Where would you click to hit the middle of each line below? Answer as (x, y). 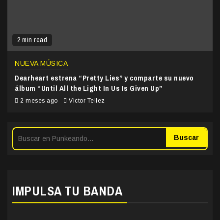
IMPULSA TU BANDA (67, 191)
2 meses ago (39, 100)
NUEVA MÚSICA (41, 63)
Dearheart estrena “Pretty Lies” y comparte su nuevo (104, 78)
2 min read (32, 40)
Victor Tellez (87, 100)
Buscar (186, 137)
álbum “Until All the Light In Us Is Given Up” (89, 88)
